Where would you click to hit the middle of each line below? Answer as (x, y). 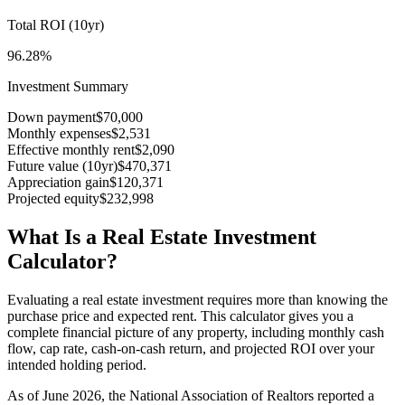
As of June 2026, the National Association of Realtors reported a (191, 395)
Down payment (52, 117)
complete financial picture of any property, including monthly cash (196, 332)
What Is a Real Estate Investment (162, 236)
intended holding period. (77, 364)
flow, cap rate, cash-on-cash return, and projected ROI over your (191, 348)
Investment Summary (68, 86)
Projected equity (53, 198)
